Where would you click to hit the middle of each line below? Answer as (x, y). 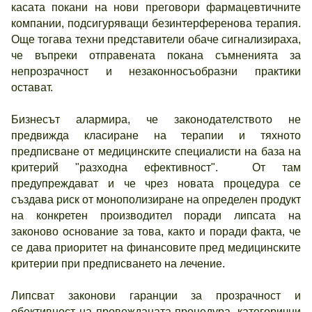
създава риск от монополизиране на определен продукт (156, 200)
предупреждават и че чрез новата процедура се (156, 184)
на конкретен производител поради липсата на (156, 216)
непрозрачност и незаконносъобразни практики (156, 71)
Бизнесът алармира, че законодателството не (156, 119)
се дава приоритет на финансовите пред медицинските (156, 248)
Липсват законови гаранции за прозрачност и (156, 296)
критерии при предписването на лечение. (118, 264)
